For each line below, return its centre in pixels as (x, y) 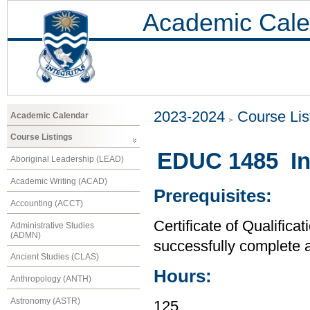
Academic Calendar (49, 115)
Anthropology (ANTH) (51, 279)
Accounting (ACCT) (47, 203)
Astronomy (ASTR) (45, 301)
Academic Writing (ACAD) (59, 181)
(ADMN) (26, 235)
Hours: (183, 276)
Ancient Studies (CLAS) (55, 257)
